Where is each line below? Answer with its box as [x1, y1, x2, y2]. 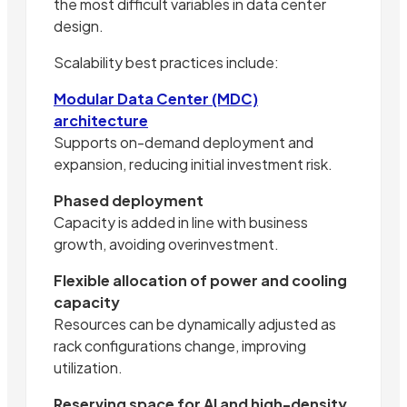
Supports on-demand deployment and [54, 133, 313, 153]
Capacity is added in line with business [54, 213, 308, 233]
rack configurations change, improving [54, 336, 306, 356]
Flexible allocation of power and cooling [54, 271, 347, 291]
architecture [54, 111, 148, 131]
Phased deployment [54, 191, 203, 211]
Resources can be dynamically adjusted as [54, 314, 336, 334]
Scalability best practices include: [54, 53, 279, 73]
